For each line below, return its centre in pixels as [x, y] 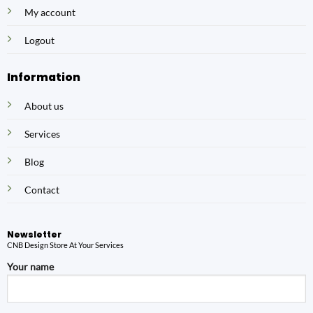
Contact [42, 189]
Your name [30, 266]
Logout [39, 41]
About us [44, 105]
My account [50, 13]
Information [43, 78]
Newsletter [34, 235]
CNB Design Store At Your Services [65, 245]
